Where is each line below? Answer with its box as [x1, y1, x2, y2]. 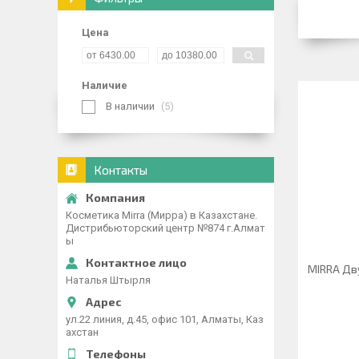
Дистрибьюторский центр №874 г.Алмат [66, 222, 265, 234]
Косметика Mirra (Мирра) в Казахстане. [66, 209, 257, 221]
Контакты [94, 163, 147, 177]
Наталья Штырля [66, 274, 151, 286]
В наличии [106, 100, 155, 112]
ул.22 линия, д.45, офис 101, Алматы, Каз [66, 313, 264, 325]
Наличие [82, 79, 127, 91]
